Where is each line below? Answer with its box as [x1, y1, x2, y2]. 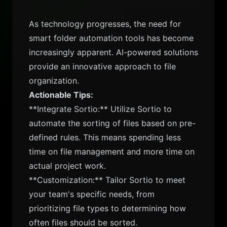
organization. [29, 75, 79, 86]
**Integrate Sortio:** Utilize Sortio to [29, 104, 172, 114]
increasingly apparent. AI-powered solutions [29, 47, 198, 57]
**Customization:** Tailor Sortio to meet [29, 175, 185, 185]
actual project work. [29, 161, 106, 171]
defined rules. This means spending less [29, 132, 181, 142]
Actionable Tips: [29, 90, 93, 100]
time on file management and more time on [29, 146, 195, 157]
